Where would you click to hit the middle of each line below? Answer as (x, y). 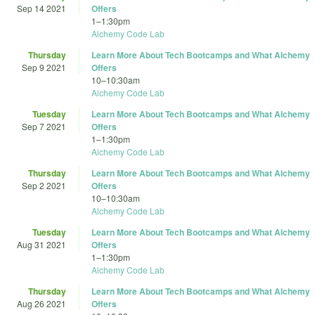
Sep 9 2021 (44, 67)
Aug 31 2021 (41, 245)
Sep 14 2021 (41, 8)
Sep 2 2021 (44, 186)
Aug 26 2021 (41, 304)
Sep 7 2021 (44, 127)
